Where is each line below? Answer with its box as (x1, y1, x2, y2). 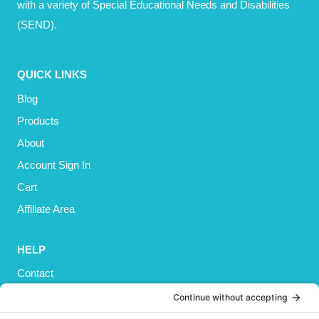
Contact (17, 267, 53, 280)
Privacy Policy (17, 289, 84, 302)
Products (17, 115, 59, 127)
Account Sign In (17, 159, 90, 171)
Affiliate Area (17, 203, 75, 215)
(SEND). (17, 19, 57, 31)
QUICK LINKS (17, 68, 87, 80)
